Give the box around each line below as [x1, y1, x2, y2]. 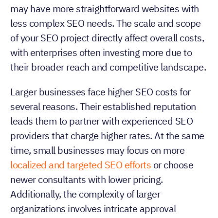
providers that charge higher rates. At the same [10, 128, 204, 142]
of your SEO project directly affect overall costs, [10, 31, 204, 44]
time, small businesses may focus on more [10, 143, 184, 157]
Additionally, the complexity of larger [10, 187, 160, 200]
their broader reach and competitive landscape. [10, 60, 206, 73]
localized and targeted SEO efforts [10, 158, 151, 171]
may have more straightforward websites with [10, 1, 199, 15]
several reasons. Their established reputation [10, 99, 196, 113]
